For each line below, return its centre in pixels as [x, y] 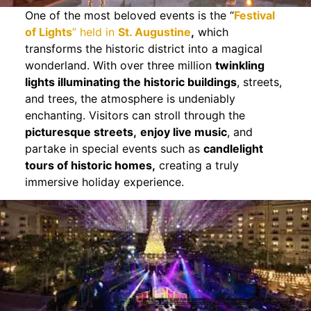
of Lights [48, 32]
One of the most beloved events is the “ [129, 15]
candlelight [233, 148]
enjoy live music [183, 132]
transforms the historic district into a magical [143, 48]
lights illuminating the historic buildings [131, 82]
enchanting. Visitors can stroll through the [135, 115]
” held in [95, 32]
